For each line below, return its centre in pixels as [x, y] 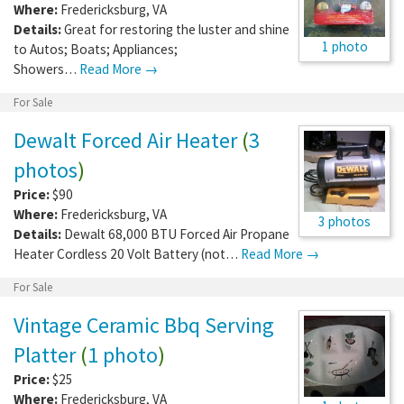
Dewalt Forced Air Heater [125, 140]
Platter [45, 354]
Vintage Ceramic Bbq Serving [144, 325]
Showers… [46, 69]
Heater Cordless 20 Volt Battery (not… [127, 253]
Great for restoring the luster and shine [177, 29]
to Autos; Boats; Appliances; [96, 49]
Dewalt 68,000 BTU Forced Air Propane [177, 234]
